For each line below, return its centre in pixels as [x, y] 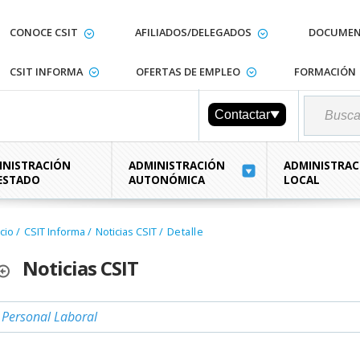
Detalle [185, 231]
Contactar [243, 114]
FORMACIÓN [325, 71]
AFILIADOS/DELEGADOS [193, 32]
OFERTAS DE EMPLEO [188, 71]
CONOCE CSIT [43, 32]
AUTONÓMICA [167, 180]
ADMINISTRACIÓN [177, 166]
